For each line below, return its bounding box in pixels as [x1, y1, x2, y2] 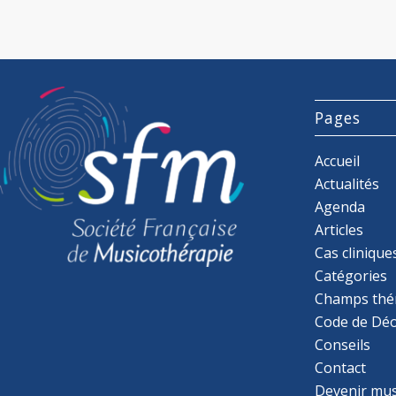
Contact [315, 357, 367, 377]
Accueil [315, 150, 361, 171]
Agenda [315, 196, 366, 217]
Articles [315, 219, 364, 240]
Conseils [315, 334, 371, 354]
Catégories [315, 265, 388, 286]
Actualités [315, 173, 380, 194]
